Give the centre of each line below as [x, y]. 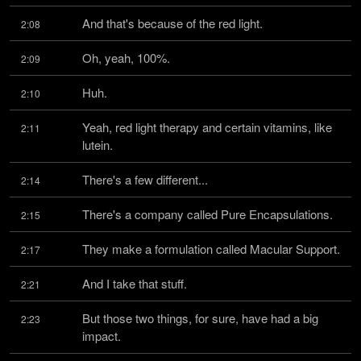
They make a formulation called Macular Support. [211, 249]
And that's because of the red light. [172, 23]
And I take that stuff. [135, 283]
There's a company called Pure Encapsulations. [207, 214]
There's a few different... [145, 179]
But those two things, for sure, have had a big [200, 318]
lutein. [98, 145]
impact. [102, 336]
